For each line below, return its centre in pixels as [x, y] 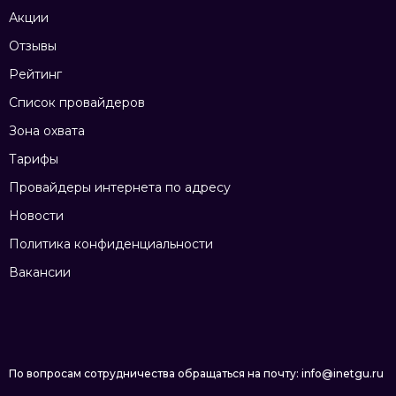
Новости [36, 216]
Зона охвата [47, 131]
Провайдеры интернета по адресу [120, 188]
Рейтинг [35, 75]
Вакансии [40, 273]
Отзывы [33, 46]
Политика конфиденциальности [111, 244]
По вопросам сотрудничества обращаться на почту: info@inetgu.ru [196, 374]
